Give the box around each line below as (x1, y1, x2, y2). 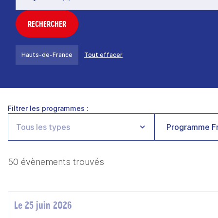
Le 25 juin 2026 (14, 199, 72, 212)
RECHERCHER (28, 18, 66, 29)
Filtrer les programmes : (8, 104, 89, 112)
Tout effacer (84, 51, 123, 58)
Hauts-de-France (21, 51, 73, 58)
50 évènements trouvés (8, 157, 104, 167)
